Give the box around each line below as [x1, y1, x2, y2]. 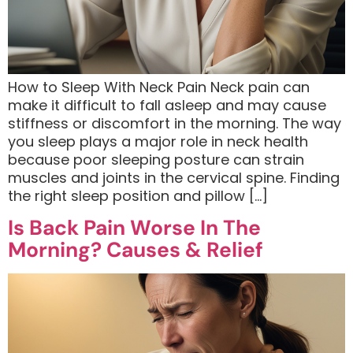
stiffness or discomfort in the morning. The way [8, 113, 341, 134]
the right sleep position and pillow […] [8, 186, 268, 206]
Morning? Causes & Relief [8, 236, 263, 263]
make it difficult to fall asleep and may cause [8, 95, 326, 116]
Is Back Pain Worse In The [8, 214, 261, 241]
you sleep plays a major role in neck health [8, 132, 308, 152]
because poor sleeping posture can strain [8, 150, 304, 170]
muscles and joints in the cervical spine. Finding [8, 168, 340, 188]
